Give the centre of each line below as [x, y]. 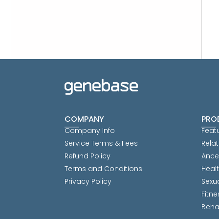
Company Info [90, 131]
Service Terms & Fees [101, 143]
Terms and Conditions [103, 169]
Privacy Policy [88, 181]
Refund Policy [88, 156]
